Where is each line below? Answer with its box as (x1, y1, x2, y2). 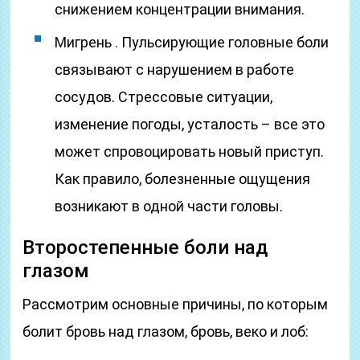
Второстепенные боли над (22, 236, 268, 259)
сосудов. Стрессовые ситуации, (55, 88, 273, 105)
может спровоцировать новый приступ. (55, 143, 325, 160)
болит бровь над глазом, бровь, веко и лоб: (22, 323, 309, 340)
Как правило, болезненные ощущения (55, 170, 311, 187)
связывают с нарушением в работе (55, 61, 295, 78)
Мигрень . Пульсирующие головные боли (55, 34, 329, 51)
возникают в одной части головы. (55, 198, 284, 215)
